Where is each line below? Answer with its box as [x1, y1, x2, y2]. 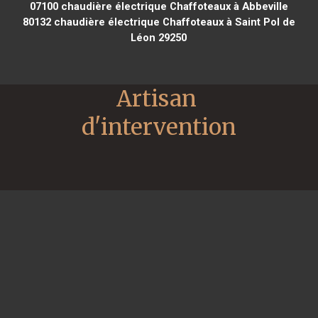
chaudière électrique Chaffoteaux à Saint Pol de [50, 15, 295, 28]
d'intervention [82, 112, 236, 141]
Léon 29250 [131, 31, 187, 44]
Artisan [116, 84, 197, 113]
